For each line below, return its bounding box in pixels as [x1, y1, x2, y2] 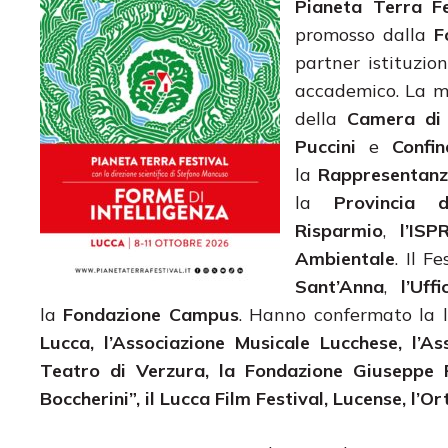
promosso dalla [295, 22, 434, 46]
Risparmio [295, 218, 383, 242]
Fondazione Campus [63, 302, 239, 326]
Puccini [295, 134, 369, 158]
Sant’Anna [295, 274, 384, 298]
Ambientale [295, 246, 395, 270]
